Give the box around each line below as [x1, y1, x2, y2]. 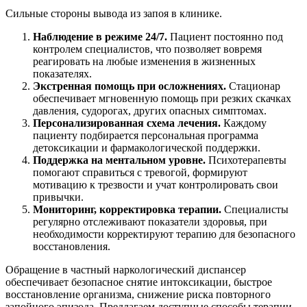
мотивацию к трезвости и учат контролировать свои [33, 179, 278, 191]
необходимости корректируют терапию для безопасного [33, 228, 295, 241]
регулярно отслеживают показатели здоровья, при [33, 216, 267, 228]
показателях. [33, 68, 92, 80]
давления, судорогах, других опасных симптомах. [33, 105, 267, 117]
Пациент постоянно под [170, 31, 283, 43]
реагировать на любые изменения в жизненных [33, 56, 256, 68]
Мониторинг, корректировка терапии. [33, 204, 224, 216]
